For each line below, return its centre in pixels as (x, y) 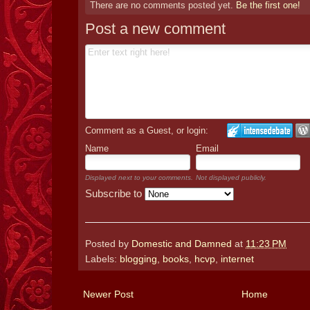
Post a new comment (155, 28)
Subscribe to (115, 193)
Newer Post (108, 294)
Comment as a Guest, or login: (147, 130)
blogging (138, 259)
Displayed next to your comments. (139, 177)
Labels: (102, 259)
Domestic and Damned (182, 244)
